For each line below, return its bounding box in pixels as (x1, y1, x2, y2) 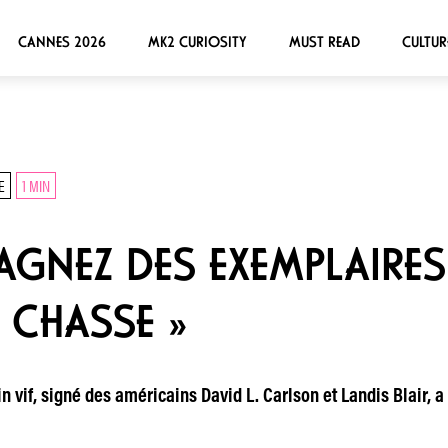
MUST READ (288, 32, 360, 51)
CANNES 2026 (17, 32, 106, 51)
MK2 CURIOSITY (147, 32, 247, 51)
